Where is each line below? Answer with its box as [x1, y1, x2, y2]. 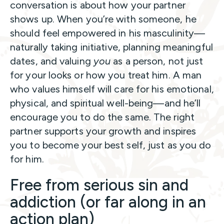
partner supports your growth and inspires [10, 124, 196, 137]
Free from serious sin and [10, 175, 188, 194]
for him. [10, 152, 44, 165]
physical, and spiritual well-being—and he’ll [10, 96, 201, 109]
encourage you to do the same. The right [10, 110, 194, 123]
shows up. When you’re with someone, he [10, 12, 196, 25]
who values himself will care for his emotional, [10, 82, 214, 95]
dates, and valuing [10, 54, 93, 67]
